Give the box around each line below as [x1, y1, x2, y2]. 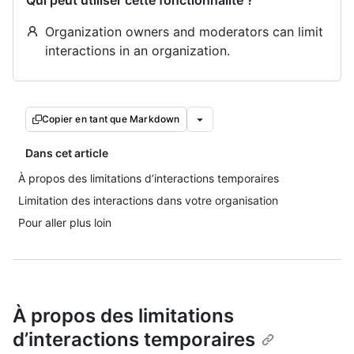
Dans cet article [25, 146, 108, 160]
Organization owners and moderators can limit [45, 24, 323, 40]
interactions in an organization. [45, 43, 230, 58]
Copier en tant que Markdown [42, 113, 180, 125]
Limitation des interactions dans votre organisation [18, 194, 278, 207]
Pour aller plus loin [18, 216, 111, 229]
